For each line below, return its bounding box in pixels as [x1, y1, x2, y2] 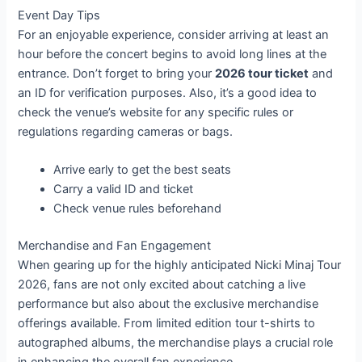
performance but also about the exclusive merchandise [18, 297, 319, 312]
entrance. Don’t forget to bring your [18, 65, 216, 81]
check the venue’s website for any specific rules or [18, 104, 294, 120]
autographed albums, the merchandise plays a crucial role [18, 335, 334, 351]
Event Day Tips [18, 7, 101, 23]
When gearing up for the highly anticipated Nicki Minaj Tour [18, 258, 342, 273]
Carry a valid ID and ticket [53, 182, 194, 197]
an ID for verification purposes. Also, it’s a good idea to [18, 85, 318, 100]
